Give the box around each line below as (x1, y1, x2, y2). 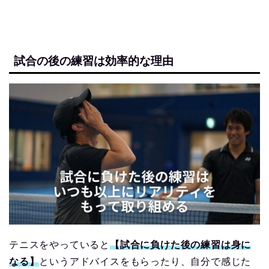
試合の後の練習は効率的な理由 (14, 55, 174, 68)
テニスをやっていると (9, 240, 110, 250)
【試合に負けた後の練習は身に (110, 240, 252, 250)
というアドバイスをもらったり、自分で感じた (39, 256, 252, 267)
